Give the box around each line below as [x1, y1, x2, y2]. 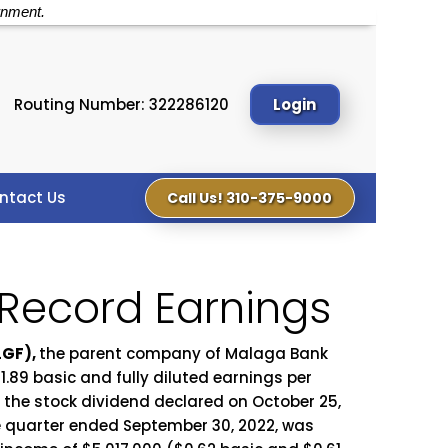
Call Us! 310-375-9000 [167, 188, 333, 209]
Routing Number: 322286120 [13, 93, 229, 115]
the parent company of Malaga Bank [39, 343, 329, 365]
